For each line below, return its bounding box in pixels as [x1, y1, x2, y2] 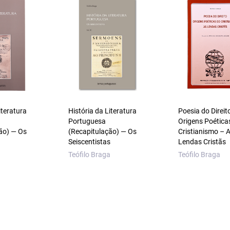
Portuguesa [68, 117, 106, 125]
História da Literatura [68, 107, 137, 115]
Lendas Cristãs [178, 138, 226, 146]
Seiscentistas [68, 138, 111, 146]
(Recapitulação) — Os [68, 127, 137, 136]
